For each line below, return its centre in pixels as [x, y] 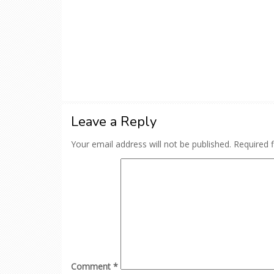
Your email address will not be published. [151, 144]
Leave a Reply [114, 122]
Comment [92, 266]
